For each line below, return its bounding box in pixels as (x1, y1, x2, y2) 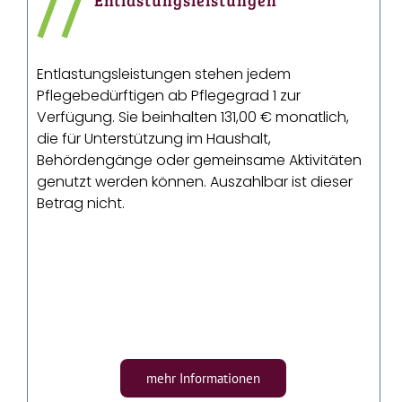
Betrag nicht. (37, 193, 125, 214)
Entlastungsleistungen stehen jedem (37, 64, 291, 85)
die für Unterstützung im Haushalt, (37, 128, 271, 150)
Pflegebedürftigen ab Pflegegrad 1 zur (37, 85, 301, 107)
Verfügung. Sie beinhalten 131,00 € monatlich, (37, 107, 349, 128)
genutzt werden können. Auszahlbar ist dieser (37, 171, 353, 193)
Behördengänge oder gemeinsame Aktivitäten (37, 150, 362, 171)
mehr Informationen (146, 370, 261, 388)
